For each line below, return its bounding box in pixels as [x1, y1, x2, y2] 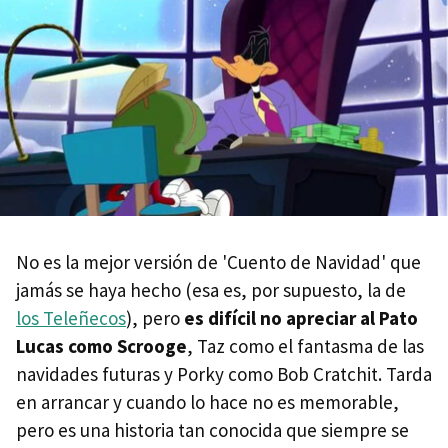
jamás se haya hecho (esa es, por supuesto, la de [16, 277, 406, 302]
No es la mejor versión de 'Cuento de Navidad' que [16, 249, 421, 274]
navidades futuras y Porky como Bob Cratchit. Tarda [16, 361, 432, 386]
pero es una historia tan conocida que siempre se [16, 417, 409, 442]
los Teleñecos [16, 305, 126, 330]
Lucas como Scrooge [16, 333, 187, 358]
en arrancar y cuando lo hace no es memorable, [16, 389, 399, 414]
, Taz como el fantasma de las [187, 333, 424, 358]
